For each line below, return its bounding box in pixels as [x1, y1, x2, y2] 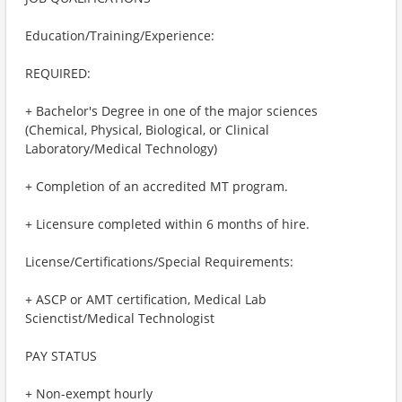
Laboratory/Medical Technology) [25, 140, 217, 157]
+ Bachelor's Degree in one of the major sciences [25, 102, 318, 119]
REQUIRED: [25, 65, 91, 82]
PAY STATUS [25, 347, 97, 364]
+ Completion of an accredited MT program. [25, 178, 288, 195]
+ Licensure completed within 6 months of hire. [25, 215, 310, 232]
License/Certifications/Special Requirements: [25, 253, 293, 270]
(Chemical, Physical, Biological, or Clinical [25, 121, 269, 138]
